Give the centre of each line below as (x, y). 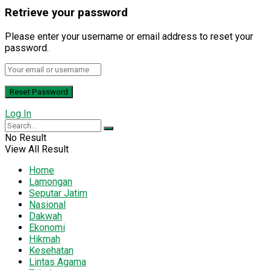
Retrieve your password (66, 13)
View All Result (37, 149)
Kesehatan (51, 251)
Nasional (47, 205)
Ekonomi (47, 228)
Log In (18, 114)
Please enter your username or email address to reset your (129, 37)
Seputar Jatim (58, 193)
